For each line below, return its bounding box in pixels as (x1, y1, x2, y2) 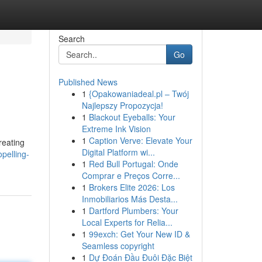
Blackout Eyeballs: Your (88, 111, 175, 123)
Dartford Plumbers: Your (88, 205, 178, 216)
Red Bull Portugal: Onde (88, 158, 178, 170)
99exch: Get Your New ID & (88, 228, 190, 240)
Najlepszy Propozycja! (81, 99, 163, 111)
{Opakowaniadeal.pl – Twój (88, 88, 189, 99)
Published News (58, 76, 118, 88)
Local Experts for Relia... (81, 216, 173, 228)
